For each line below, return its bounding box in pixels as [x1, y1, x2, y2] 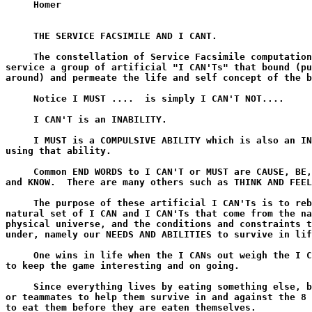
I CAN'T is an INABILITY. [6, 114, 167, 125]
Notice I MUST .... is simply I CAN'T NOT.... [6, 93, 284, 104]
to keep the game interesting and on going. [6, 260, 240, 271]
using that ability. [6, 146, 111, 156]
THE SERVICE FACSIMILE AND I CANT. [6, 31, 217, 41]
